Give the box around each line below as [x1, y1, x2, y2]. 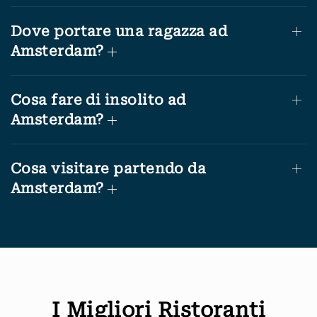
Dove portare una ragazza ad [11, 22, 228, 40]
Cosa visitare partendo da [11, 159, 207, 177]
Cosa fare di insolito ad [11, 91, 186, 108]
